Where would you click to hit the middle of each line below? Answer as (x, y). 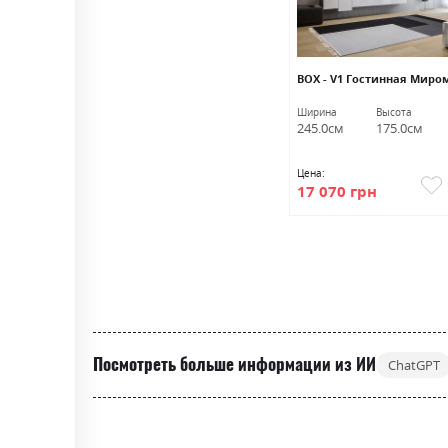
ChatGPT (413, 364)
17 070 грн (336, 190)
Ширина (316, 112)
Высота (393, 112)
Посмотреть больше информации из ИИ (235, 364)
